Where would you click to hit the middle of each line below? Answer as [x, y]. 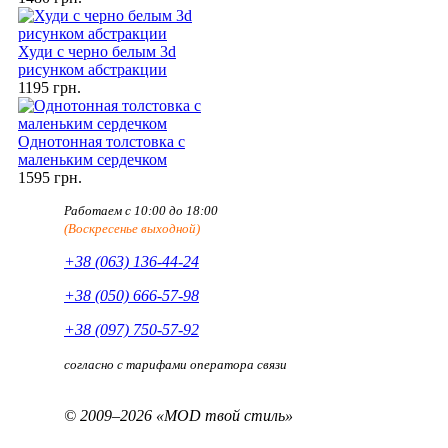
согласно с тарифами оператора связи [175, 365]
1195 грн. [49, 88]
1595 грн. [50, 178]
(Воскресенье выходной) [132, 229]
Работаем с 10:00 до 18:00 [141, 211]
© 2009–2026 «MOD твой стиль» [178, 416]
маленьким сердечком [92, 160]
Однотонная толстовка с [101, 142]
